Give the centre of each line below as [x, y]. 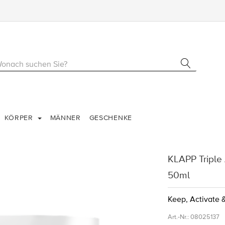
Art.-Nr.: [178, 217]
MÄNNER [65, 118]
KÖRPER [20, 118]
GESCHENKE [110, 118]
